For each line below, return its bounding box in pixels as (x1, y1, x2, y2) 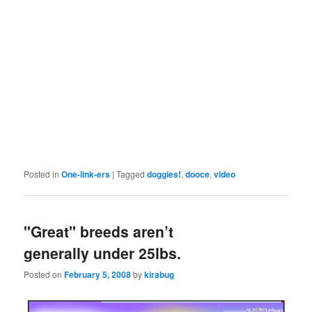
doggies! (147, 167, 182, 180)
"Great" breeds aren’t (24, 220, 174, 242)
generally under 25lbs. (24, 242, 182, 263)
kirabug (144, 268, 175, 281)
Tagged (116, 167, 146, 180)
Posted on (24, 268, 65, 281)
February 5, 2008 (64, 268, 132, 281)
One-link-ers (61, 167, 111, 180)
